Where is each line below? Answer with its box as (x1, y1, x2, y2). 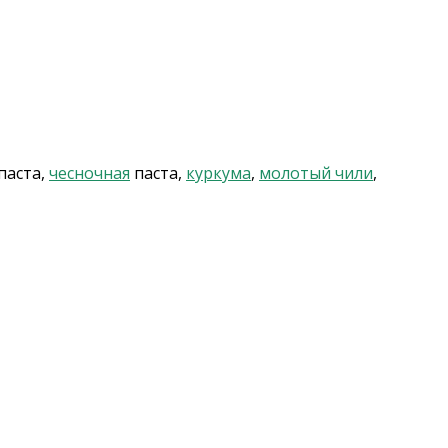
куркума (186, 162, 251, 184)
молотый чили (259, 162, 373, 184)
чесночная (49, 162, 130, 184)
